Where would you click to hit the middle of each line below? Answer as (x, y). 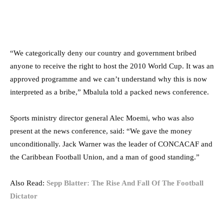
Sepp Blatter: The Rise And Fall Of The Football (125, 183)
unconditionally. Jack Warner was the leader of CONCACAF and (111, 144)
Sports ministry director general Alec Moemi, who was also (102, 118)
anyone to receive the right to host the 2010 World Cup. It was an (112, 66)
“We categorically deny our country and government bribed (103, 53)
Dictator (24, 196)
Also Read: (28, 183)
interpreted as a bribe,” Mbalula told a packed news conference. (109, 92)
